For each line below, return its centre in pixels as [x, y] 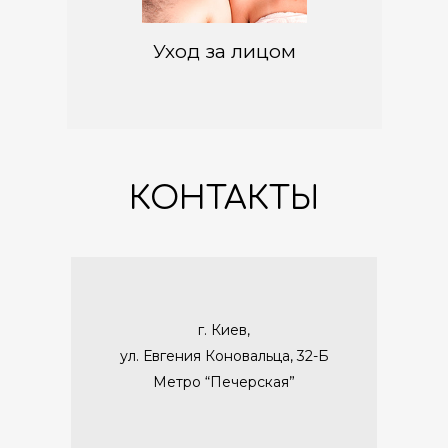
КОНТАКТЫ [224, 199]
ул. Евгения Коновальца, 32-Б [224, 356]
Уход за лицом [224, 52]
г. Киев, [224, 330]
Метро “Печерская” [224, 382]
